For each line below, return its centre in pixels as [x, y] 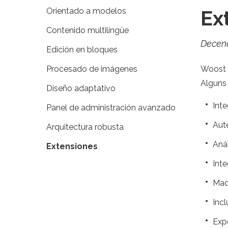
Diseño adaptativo [81, 88]
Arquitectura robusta [85, 127]
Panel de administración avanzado [111, 108]
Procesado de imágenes [92, 69]
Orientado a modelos [86, 11]
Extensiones [72, 146]
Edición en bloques [82, 50]
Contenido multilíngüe [87, 30]
